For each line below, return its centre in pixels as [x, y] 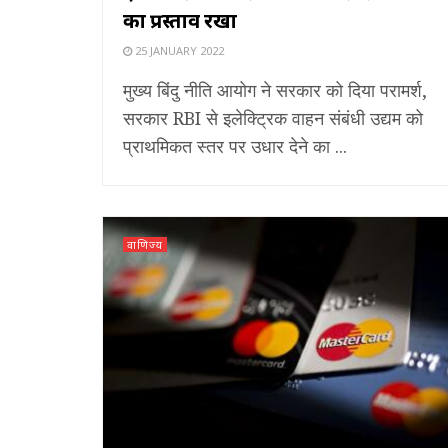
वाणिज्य [145, 244]
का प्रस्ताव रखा [180, 20]
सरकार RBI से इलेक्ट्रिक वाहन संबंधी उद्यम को [273, 117]
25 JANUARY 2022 [178, 50]
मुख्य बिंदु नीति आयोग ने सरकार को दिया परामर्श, [275, 89]
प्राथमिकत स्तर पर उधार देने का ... [235, 145]
